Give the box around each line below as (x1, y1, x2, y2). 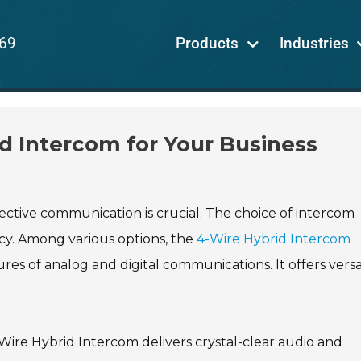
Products (176, 34, 239, 53)
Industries (279, 34, 349, 53)
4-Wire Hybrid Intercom (197, 230, 351, 247)
